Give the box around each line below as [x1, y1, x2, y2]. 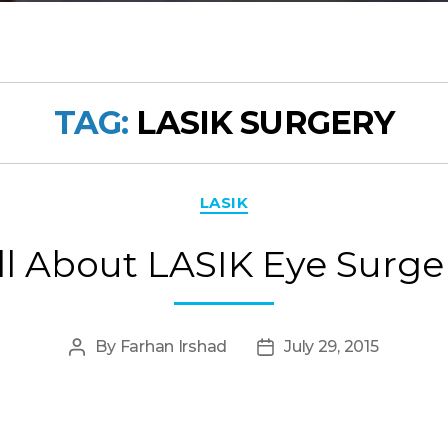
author [76, 362, 129, 382]
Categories [223, 183, 308, 202]
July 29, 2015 [284, 336, 379, 356]
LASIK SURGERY [136, 103, 395, 142]
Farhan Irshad [119, 336, 228, 356]
